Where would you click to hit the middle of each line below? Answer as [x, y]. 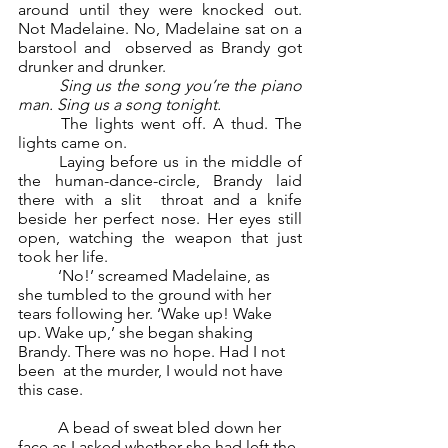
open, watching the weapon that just [160, 237]
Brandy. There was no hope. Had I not [153, 351]
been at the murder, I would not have [152, 370]
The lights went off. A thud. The [39, 123]
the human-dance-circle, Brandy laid [160, 180]
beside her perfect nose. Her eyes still [160, 218]
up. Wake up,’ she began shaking [137, 332]
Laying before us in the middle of [39, 161]
